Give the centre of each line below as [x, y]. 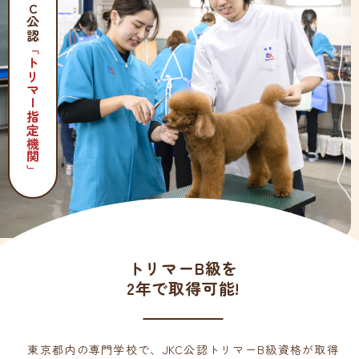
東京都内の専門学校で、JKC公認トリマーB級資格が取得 [183, 349]
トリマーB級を [183, 268]
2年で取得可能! [183, 288]
